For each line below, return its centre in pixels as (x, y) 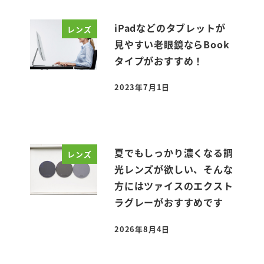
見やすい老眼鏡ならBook (172, 44)
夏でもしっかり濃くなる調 (174, 153)
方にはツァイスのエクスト (174, 186)
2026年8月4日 (142, 229)
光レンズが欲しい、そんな (174, 169)
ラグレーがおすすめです (169, 202)
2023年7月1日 (142, 87)
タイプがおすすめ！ (159, 60)
